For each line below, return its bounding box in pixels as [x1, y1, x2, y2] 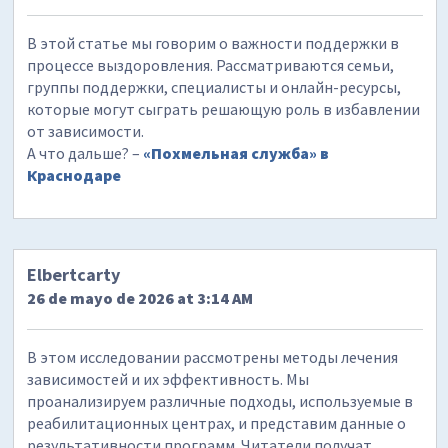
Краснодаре [27, 164, 122, 185]
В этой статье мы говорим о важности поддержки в [27, 32, 400, 53]
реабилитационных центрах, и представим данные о [27, 412, 407, 433]
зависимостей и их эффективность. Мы [27, 368, 310, 389]
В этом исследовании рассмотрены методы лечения [27, 346, 399, 367]
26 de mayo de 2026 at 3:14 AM [27, 287, 254, 308]
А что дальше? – [27, 142, 144, 163]
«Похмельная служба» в [143, 142, 330, 163]
